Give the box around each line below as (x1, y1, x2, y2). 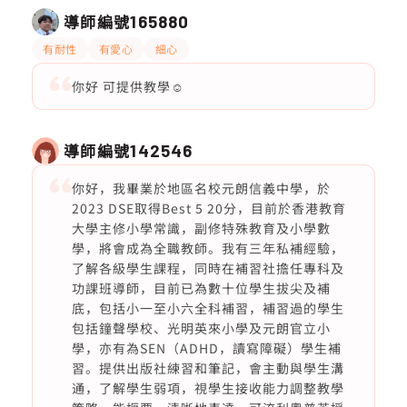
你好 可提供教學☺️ (71, 77, 184, 95)
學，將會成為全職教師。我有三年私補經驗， (71, 239, 344, 257)
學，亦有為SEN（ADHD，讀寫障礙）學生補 (71, 339, 342, 357)
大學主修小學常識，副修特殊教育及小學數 (71, 219, 331, 237)
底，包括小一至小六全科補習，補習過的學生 (71, 299, 344, 317)
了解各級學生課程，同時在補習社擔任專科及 (71, 259, 344, 277)
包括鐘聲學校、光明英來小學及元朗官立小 (71, 319, 331, 337)
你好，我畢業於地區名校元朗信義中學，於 (71, 179, 331, 197)
